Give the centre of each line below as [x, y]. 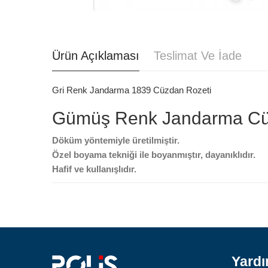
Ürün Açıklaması [96, 56]
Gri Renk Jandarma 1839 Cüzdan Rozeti [132, 90]
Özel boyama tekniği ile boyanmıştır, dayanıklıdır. [155, 155]
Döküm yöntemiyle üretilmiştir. [117, 141]
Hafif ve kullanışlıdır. [97, 169]
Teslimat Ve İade [198, 56]
